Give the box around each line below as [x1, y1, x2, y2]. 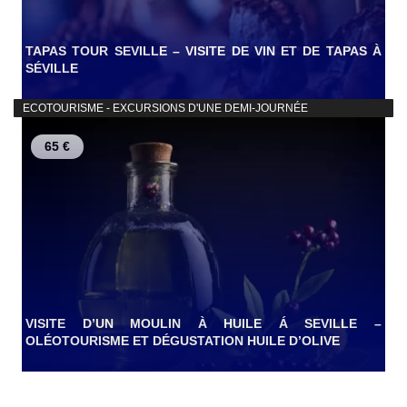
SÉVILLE [25, 61, 78, 76]
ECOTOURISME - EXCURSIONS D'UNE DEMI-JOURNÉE [20, 102, 308, 115]
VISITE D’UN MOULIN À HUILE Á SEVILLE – [25, 316, 382, 332]
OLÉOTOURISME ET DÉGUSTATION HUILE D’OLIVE [25, 333, 340, 349]
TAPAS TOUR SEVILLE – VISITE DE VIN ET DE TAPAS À [25, 44, 382, 59]
